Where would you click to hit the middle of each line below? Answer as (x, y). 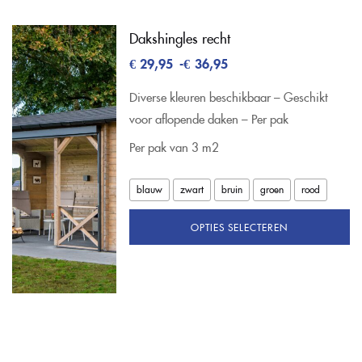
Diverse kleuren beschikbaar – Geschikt (228, 96)
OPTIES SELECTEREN (240, 226)
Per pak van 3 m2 (174, 146)
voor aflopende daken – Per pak (208, 118)
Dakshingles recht (179, 38)
